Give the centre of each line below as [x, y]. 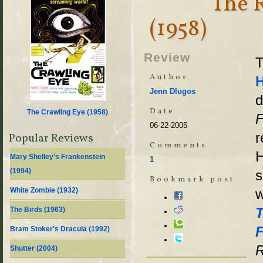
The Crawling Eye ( [58, 112]
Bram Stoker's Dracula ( [50, 229]
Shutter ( [24, 248]
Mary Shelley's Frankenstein [58, 157]
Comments [178, 145]
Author [169, 77]
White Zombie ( [35, 190]
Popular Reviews [51, 139]
